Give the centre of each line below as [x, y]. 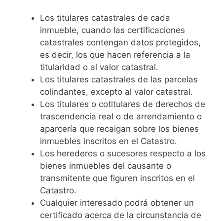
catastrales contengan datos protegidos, [120, 42]
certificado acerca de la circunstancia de [121, 215]
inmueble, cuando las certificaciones [112, 30]
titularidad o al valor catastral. [99, 67]
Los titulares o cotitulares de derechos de [123, 104]
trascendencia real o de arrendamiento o [121, 116]
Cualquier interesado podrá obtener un [117, 203]
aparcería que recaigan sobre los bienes [119, 129]
